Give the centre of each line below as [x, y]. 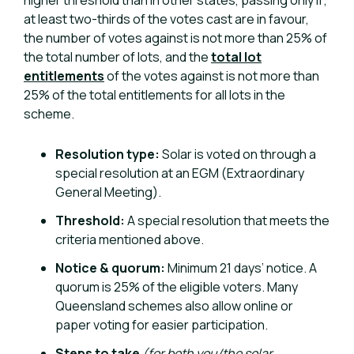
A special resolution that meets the [227, 220]
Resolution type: [107, 154]
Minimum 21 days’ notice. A [241, 268]
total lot [236, 57]
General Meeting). [108, 192]
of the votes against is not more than [212, 76]
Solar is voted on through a [238, 154]
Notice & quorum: [110, 268]
